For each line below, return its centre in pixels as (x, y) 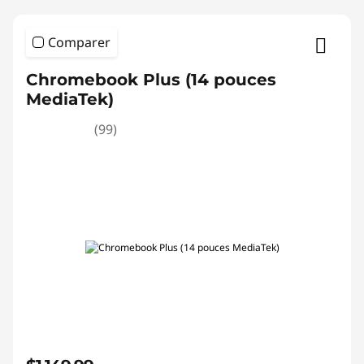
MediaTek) (70, 99)
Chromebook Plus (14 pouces (151, 80)
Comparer (79, 42)
